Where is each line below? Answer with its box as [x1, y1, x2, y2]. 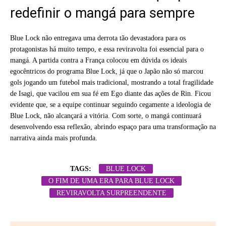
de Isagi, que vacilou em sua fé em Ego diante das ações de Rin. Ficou [10, 90, 211, 98]
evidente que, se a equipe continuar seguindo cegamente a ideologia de [10, 101, 211, 109]
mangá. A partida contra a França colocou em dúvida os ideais [10, 56, 187, 65]
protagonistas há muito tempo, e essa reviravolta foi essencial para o [10, 45, 204, 53]
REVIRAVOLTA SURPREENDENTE [56, 189, 166, 197]
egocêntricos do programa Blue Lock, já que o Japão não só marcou [10, 68, 203, 76]
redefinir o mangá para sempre [10, 5, 195, 22]
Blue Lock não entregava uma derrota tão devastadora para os [10, 34, 186, 42]
